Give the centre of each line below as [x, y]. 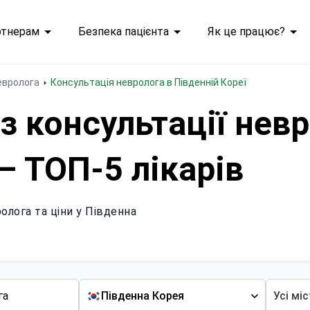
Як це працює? [246, 31]
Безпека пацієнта [123, 31]
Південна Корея [143, 296]
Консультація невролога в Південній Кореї [152, 82]
